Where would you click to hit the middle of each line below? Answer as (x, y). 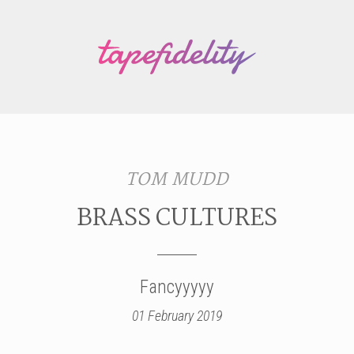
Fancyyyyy (177, 287)
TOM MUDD (177, 180)
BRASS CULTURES (177, 218)
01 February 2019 (177, 315)
